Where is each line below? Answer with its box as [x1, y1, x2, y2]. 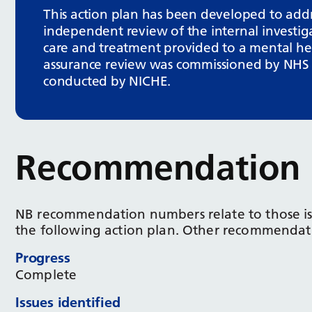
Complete [15, 266, 77, 283]
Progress [15, 249, 70, 266]
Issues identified [15, 293, 120, 311]
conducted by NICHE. [43, 73, 171, 89]
